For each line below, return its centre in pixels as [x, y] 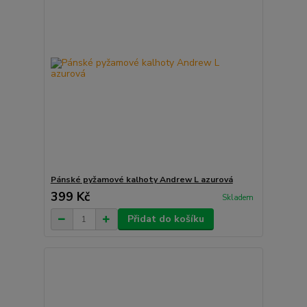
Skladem [237, 197]
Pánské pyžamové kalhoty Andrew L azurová [142, 180]
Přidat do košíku [165, 219]
